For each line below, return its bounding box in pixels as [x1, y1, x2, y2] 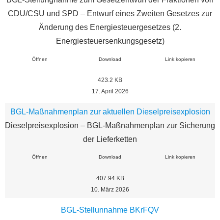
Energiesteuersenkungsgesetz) [55, 37, 165, 46]
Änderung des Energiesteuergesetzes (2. [39, 23, 181, 32]
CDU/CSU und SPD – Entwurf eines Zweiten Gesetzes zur [8, 9, 212, 18]
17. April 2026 [91, 88, 129, 95]
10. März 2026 [91, 186, 129, 192]
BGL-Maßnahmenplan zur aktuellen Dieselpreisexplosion [10, 107, 210, 116]
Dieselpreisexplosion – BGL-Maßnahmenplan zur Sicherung [5, 121, 215, 130]
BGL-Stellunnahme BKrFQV [61, 205, 159, 214]
